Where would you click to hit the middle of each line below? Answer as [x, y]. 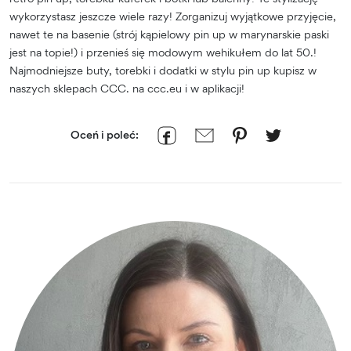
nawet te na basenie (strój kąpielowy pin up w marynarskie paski [169, 34]
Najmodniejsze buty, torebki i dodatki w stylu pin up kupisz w [163, 70]
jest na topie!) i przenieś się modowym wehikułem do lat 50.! [163, 52]
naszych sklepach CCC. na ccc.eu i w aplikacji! [127, 88]
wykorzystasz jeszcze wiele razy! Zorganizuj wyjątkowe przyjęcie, [173, 16]
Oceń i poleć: [104, 134]
